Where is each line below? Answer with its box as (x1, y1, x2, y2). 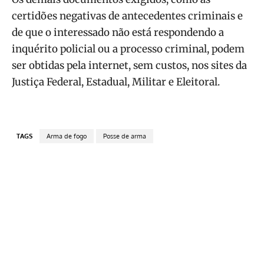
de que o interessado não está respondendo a (12, 26, 224, 39)
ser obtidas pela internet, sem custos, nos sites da (12, 59, 247, 72)
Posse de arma (103, 132, 146, 141)
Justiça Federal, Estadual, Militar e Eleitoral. (12, 75, 220, 89)
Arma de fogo (47, 132, 87, 141)
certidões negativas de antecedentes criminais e (12, 9, 243, 23)
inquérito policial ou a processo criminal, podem (12, 42, 245, 56)
